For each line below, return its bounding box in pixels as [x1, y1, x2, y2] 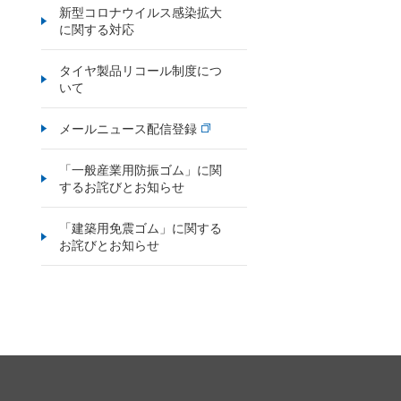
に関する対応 [59, 20, 134, 38]
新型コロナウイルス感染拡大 [59, 3, 222, 21]
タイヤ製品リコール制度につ [59, 61, 222, 79]
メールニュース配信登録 [59, 119, 197, 137]
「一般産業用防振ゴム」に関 [59, 160, 222, 178]
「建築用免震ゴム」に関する [59, 218, 222, 236]
